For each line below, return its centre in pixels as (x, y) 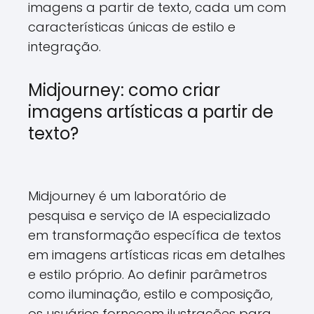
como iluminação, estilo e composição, (150, 294)
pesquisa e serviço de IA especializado (149, 216)
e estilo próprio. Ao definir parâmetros (148, 274)
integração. (64, 47)
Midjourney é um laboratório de (127, 196)
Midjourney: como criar (124, 90)
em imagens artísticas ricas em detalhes (157, 255)
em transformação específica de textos (155, 235)
